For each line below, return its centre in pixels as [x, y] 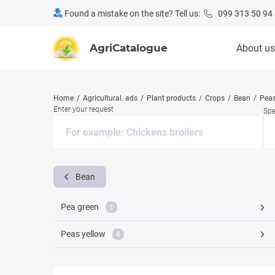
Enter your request [83, 110]
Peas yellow [84, 234]
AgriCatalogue [129, 48]
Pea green [81, 207]
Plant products [171, 98]
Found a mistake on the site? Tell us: [133, 14]
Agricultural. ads [110, 98]
